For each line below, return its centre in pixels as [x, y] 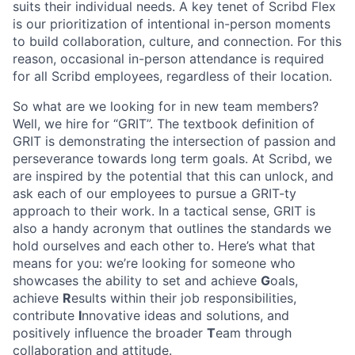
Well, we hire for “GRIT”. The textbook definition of [164, 124]
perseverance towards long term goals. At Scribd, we [172, 159]
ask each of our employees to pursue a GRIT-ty [155, 194]
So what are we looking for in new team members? [166, 107]
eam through [254, 333]
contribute [46, 316]
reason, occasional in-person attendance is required [168, 59]
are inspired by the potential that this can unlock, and [173, 176]
